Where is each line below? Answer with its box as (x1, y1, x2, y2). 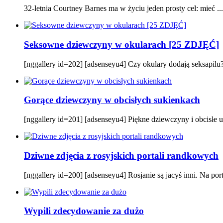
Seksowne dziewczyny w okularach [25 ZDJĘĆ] (24, 39, 219, 50)
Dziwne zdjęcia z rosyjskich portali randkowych (24, 150, 219, 161)
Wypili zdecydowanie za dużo (24, 206, 144, 217)
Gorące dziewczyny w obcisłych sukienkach (24, 95, 200, 106)
